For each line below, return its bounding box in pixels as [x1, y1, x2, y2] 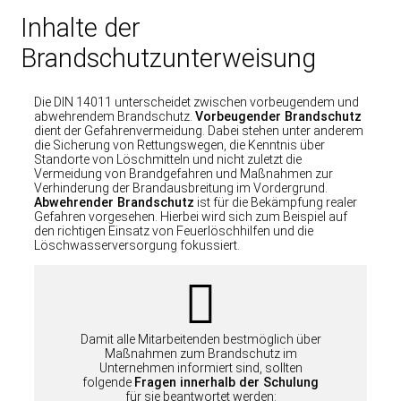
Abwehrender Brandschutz [34, 194, 194, 209]
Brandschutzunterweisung [21, 43, 316, 74]
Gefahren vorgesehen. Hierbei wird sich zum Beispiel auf [34, 209, 347, 224]
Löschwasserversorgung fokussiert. [34, 237, 240, 252]
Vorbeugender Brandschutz [195, 108, 362, 124]
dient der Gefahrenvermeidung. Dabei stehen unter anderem [34, 123, 363, 138]
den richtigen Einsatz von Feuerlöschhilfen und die [34, 223, 313, 238]
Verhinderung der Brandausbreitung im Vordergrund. [34, 180, 328, 195]
